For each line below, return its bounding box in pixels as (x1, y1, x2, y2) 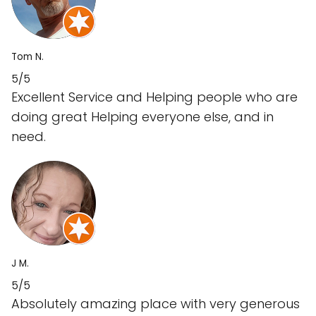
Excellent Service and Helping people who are (11, 88, 298, 107)
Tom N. (11, 50, 44, 64)
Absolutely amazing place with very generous (11, 295, 300, 313)
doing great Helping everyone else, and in (11, 108, 274, 126)
